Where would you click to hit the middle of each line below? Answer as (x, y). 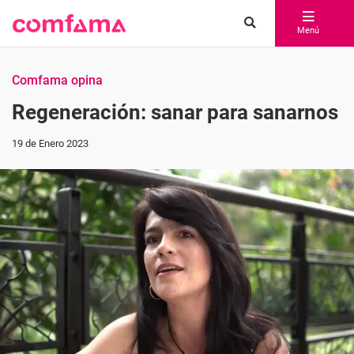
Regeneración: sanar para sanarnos (175, 112)
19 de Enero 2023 (50, 143)
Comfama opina (57, 80)
